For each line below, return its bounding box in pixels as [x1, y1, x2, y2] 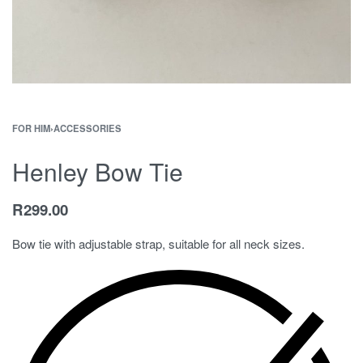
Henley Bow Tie [12, 153, 183, 189]
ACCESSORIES [53, 121, 122, 135]
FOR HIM [12, 121, 50, 135]
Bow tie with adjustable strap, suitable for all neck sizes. [12, 234, 305, 252]
